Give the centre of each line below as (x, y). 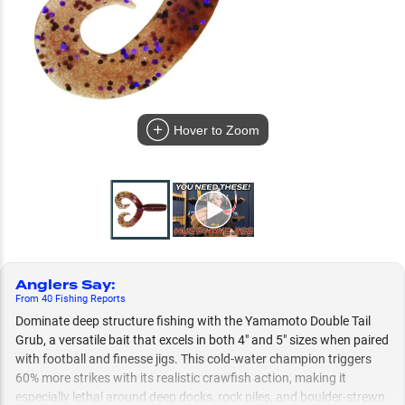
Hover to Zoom (216, 130)
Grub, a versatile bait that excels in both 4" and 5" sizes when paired (202, 340)
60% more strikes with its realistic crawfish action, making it (181, 378)
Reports (108, 299)
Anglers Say (63, 285)
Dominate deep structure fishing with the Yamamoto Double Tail (193, 321)
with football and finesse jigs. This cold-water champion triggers (193, 359)
